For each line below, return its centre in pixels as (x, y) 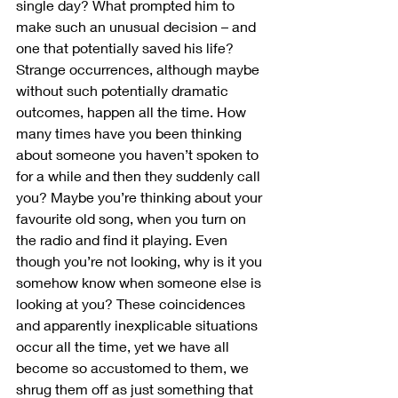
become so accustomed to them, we (134, 367)
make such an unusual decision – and (138, 26)
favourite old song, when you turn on (133, 218)
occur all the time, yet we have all (124, 346)
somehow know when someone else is (140, 282)
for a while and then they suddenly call (140, 175)
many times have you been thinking (131, 132)
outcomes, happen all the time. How (133, 111)
